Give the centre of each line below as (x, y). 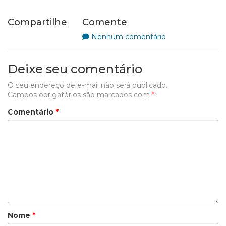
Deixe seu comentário (75, 69)
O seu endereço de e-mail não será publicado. (88, 86)
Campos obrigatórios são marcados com (80, 95)
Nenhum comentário (129, 37)
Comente (105, 22)
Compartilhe (37, 22)
